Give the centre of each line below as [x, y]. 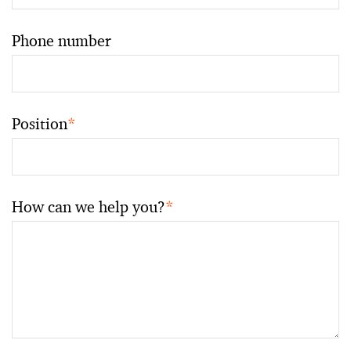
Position [40, 123]
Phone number [62, 40]
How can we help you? [89, 206]
